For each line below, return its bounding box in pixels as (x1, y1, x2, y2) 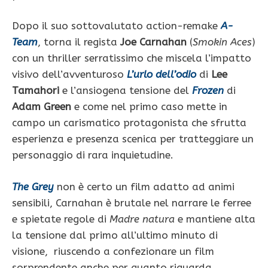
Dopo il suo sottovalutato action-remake (12, 20, 221, 32)
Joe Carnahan (117, 36, 187, 48)
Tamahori (12, 84, 59, 97)
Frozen (192, 84, 224, 97)
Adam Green (12, 100, 71, 113)
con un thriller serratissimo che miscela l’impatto (12, 52, 251, 65)
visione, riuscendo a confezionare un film (12, 245, 214, 257)
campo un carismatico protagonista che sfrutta (12, 117, 246, 129)
